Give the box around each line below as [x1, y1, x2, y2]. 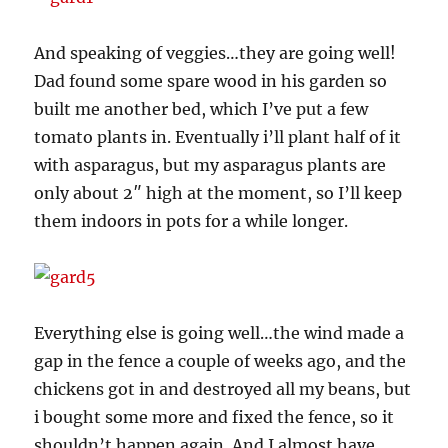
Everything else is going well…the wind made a [34, 322, 405, 343]
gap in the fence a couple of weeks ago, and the [34, 350, 407, 371]
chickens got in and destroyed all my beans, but [34, 378, 412, 399]
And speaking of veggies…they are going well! [34, 42, 397, 63]
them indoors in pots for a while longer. [34, 210, 349, 231]
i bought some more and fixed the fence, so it [34, 406, 395, 427]
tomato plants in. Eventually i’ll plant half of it [34, 126, 402, 147]
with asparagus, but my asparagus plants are [34, 154, 387, 175]
